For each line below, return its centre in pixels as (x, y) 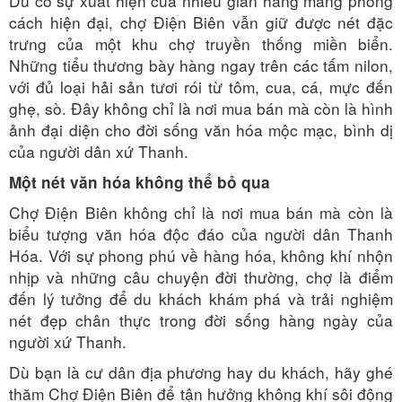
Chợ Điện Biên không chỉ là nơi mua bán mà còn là (201, 212)
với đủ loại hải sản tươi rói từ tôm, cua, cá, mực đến (201, 86)
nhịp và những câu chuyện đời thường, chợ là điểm (201, 276)
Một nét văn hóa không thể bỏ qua (140, 182)
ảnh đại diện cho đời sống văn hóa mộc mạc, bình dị (201, 129)
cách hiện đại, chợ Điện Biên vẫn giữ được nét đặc (201, 22)
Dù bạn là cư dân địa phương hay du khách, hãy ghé (201, 371)
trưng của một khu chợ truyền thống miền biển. (201, 43)
